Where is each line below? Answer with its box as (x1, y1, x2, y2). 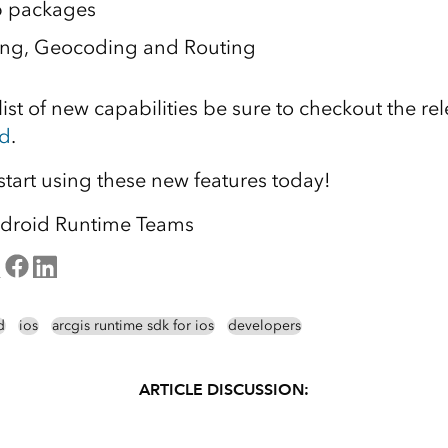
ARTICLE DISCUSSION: (138, 380, 309, 400)
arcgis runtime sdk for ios (51, 317, 214, 335)
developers (227, 317, 301, 335)
